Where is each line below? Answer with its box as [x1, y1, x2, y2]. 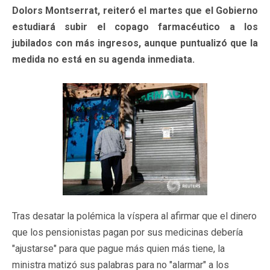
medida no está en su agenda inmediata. [12, 53, 195, 65]
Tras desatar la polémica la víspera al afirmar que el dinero [12, 210, 257, 222]
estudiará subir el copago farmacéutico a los [12, 20, 258, 33]
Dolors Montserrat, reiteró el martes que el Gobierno [12, 4, 258, 16]
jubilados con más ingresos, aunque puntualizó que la [12, 37, 258, 49]
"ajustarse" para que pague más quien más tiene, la [12, 242, 225, 254]
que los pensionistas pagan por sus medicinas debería [12, 226, 243, 238]
